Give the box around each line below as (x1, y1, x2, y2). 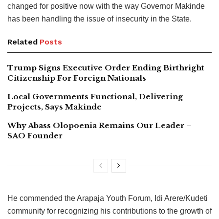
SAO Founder (7, 131, 63, 140)
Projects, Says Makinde (7, 102, 102, 111)
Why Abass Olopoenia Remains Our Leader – (7, 120, 192, 130)
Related (7, 37, 38, 46)
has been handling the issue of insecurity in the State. (7, 14, 192, 23)
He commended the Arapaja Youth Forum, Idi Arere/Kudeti (7, 194, 208, 202)
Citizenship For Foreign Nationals (7, 73, 146, 83)
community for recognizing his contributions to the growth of (7, 206, 212, 215)
